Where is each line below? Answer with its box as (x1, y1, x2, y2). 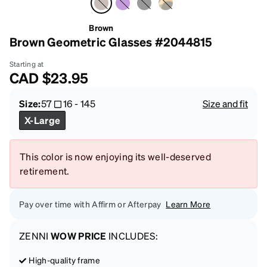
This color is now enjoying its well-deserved (20, 150, 212, 163)
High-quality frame (29, 254, 101, 266)
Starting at (10, 60, 44, 69)
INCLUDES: (106, 229, 159, 243)
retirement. (20, 164, 70, 178)
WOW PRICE (50, 229, 107, 243)
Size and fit (203, 97, 248, 110)
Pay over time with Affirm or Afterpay (19, 198, 162, 210)
